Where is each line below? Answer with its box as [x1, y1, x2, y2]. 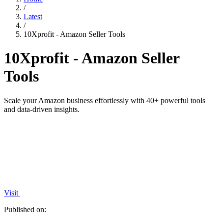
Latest [24, 12, 42, 21]
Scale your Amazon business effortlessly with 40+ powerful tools [4, 96, 205, 105]
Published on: [4, 205, 46, 214]
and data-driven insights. [4, 105, 80, 113]
